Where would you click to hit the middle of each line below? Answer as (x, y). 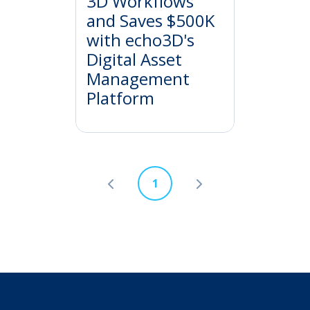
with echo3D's (140, 40)
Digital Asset (134, 60)
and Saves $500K (151, 21)
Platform (120, 98)
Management (138, 79)
